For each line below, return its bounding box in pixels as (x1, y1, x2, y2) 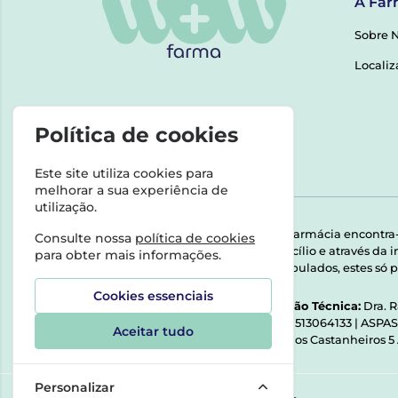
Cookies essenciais (92, 288, 213, 305)
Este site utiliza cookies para (35, 165, 214, 182)
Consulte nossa (35, 230, 136, 247)
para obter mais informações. (35, 247, 222, 264)
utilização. (35, 199, 98, 216)
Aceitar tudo (112, 323, 194, 340)
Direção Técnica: (261, 298, 361, 313)
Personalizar (35, 379, 115, 396)
